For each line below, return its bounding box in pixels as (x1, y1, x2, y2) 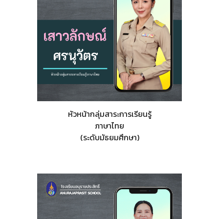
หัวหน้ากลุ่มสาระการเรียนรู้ (67, 108, 152, 120)
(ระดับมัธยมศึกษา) (80, 131, 139, 144)
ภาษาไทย (95, 120, 124, 132)
